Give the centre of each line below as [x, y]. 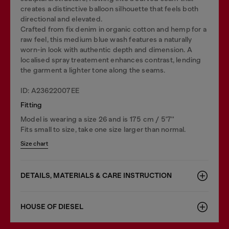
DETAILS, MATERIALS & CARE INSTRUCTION [96, 176]
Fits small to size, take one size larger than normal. [103, 129]
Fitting [31, 105]
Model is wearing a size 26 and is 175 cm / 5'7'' [98, 119]
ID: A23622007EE [50, 90]
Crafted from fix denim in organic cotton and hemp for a [114, 29]
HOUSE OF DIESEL [52, 207]
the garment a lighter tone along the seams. [93, 70]
